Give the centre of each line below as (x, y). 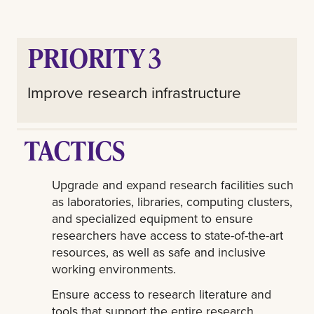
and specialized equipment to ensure (153, 218)
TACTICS (75, 150)
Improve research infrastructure (134, 92)
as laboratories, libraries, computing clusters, (172, 201)
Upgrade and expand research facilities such (173, 184)
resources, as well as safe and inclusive (159, 252)
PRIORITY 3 (94, 58)
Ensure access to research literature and (162, 294)
